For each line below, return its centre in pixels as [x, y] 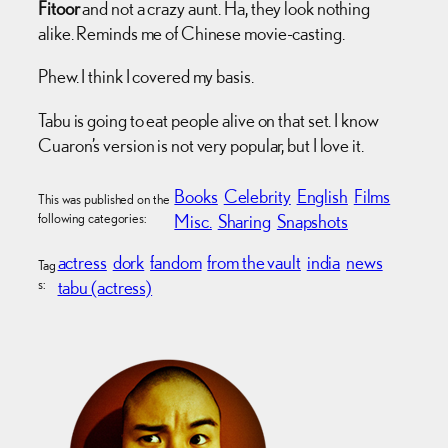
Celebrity [257, 196]
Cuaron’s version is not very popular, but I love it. [201, 144]
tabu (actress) [105, 287]
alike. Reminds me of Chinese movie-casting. [191, 32]
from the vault [254, 262]
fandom [176, 262]
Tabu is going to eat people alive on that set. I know [208, 119]
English [322, 196]
